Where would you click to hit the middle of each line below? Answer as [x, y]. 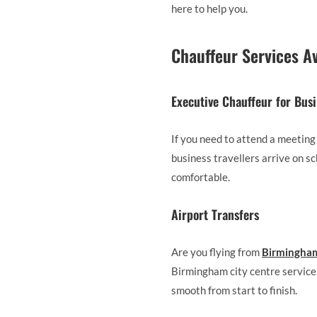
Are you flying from [215, 252]
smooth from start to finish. [234, 290]
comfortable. [201, 177]
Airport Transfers [215, 214]
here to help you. [209, 8]
